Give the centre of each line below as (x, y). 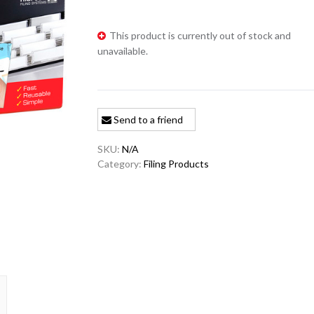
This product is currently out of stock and (200, 36)
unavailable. (123, 51)
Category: (121, 164)
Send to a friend (148, 120)
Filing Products (177, 164)
